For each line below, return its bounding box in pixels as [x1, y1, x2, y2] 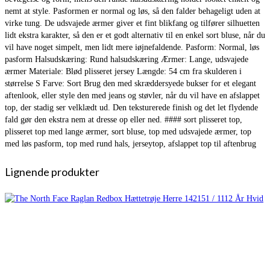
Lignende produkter [5, 165, 99, 178]
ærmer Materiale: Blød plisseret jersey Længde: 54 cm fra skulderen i [5, 66, 242, 76]
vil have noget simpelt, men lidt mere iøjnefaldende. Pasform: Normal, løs [5, 42, 259, 52]
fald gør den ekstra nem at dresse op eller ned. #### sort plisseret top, [5, 115, 242, 124]
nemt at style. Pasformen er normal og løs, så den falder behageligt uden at [5, 6, 260, 16]
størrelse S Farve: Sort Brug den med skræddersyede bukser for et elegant [5, 78, 256, 88]
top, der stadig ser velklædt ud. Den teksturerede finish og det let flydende [5, 102, 258, 112]
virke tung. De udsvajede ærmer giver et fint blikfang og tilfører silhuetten [5, 18, 260, 28]
